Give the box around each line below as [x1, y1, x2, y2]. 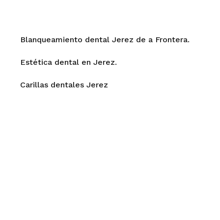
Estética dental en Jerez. [20, 57, 117, 67]
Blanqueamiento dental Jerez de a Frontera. [20, 35, 192, 44]
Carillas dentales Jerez [20, 80, 110, 89]
